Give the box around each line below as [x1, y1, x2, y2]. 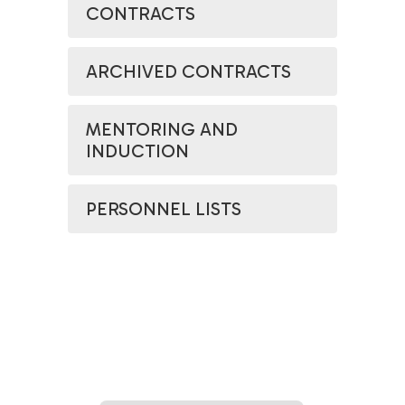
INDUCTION [86, 140, 189, 162]
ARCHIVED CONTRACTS [86, 61, 291, 82]
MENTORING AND [86, 118, 238, 140]
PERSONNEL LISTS [86, 198, 241, 220]
